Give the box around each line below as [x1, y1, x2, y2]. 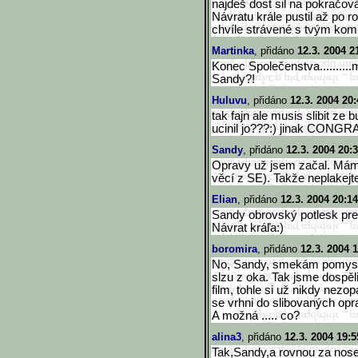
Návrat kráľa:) [212, 221, 284, 234]
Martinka [212, 45, 254, 57]
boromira [212, 243, 257, 255]
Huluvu [212, 94, 247, 106]
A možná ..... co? [212, 309, 300, 322]
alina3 [212, 331, 241, 343]
